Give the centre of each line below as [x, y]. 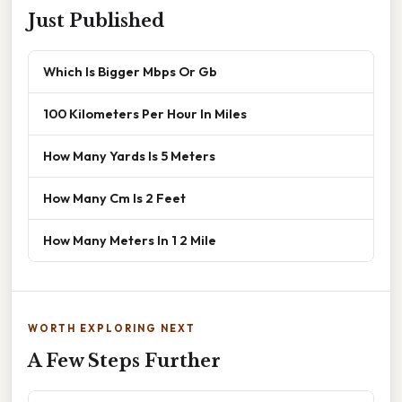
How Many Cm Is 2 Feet [114, 198]
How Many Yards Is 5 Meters [129, 156]
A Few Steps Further [124, 361]
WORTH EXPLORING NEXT [112, 329]
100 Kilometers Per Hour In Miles [145, 114]
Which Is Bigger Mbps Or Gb [130, 72]
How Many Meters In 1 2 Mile [130, 240]
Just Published [96, 21]
